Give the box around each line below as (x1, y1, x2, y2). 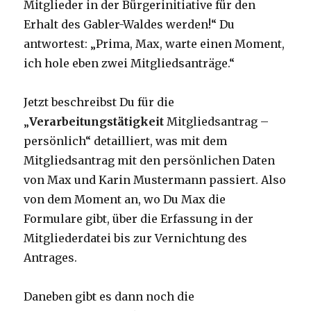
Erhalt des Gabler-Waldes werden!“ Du (24, 17, 235, 32)
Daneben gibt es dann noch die (24, 289, 195, 304)
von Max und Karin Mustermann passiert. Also (24, 173, 287, 187)
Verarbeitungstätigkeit (29, 115, 165, 129)
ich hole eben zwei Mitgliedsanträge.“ (24, 56, 235, 71)
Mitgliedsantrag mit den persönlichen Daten (24, 153, 276, 168)
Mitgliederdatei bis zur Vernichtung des (24, 231, 248, 246)
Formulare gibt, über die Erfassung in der (24, 212, 254, 226)
